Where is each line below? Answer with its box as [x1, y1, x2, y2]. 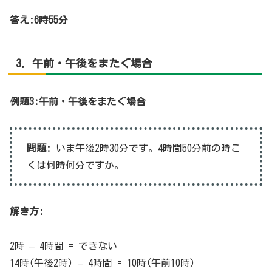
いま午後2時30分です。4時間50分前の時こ [51, 143, 240, 153]
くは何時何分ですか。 [27, 160, 124, 170]
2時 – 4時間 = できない [10, 241, 117, 251]
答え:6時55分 [10, 15, 68, 25]
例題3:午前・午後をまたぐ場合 [10, 96, 146, 106]
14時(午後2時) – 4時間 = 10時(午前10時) [10, 258, 195, 268]
